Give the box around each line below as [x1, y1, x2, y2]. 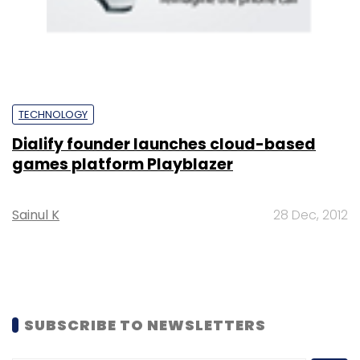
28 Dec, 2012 [273, 205, 348, 224]
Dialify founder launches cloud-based [12, 133, 316, 155]
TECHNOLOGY [18, 106, 88, 122]
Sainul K [12, 205, 59, 224]
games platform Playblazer [12, 153, 233, 175]
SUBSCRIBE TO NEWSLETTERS [24, 314, 266, 335]
